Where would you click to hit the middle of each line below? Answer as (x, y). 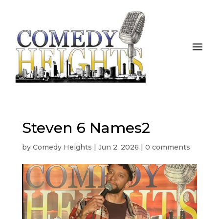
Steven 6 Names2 (86, 128)
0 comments (167, 147)
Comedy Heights (62, 147)
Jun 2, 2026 (118, 147)
